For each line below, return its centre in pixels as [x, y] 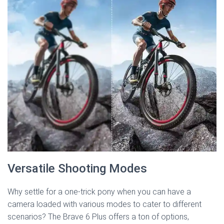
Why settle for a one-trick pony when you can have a [99, 191]
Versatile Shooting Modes [77, 168]
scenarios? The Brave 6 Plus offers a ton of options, [98, 216]
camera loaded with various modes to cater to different [104, 204]
